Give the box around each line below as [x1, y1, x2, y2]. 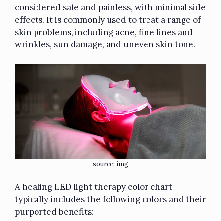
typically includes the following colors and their [15, 194, 206, 205]
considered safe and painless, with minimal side [15, 2, 206, 13]
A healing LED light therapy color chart [15, 182, 172, 193]
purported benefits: [15, 206, 94, 218]
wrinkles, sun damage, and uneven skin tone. [15, 39, 195, 50]
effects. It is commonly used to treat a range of [15, 14, 201, 26]
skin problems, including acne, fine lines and [15, 27, 193, 38]
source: [93, 159, 116, 168]
